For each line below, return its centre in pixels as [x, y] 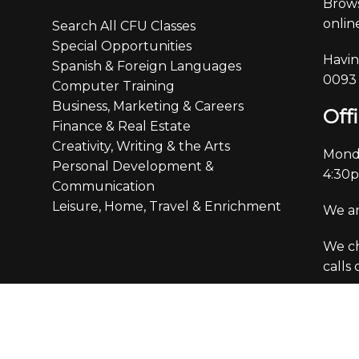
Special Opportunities [121, 46]
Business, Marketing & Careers [147, 106]
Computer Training [113, 86]
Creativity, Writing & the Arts [141, 146]
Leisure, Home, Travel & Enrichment [166, 206]
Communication [103, 186]
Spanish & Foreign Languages [146, 66]
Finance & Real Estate [121, 126]
